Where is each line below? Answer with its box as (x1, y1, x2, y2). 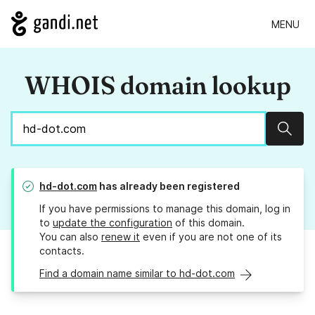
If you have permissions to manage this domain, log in (39, 202, 290, 215)
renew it (101, 231, 140, 243)
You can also (39, 231, 101, 243)
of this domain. (172, 217, 245, 229)
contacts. (39, 245, 84, 257)
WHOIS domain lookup (24, 70, 291, 101)
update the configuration (53, 217, 172, 229)
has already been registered (97, 180, 240, 193)
